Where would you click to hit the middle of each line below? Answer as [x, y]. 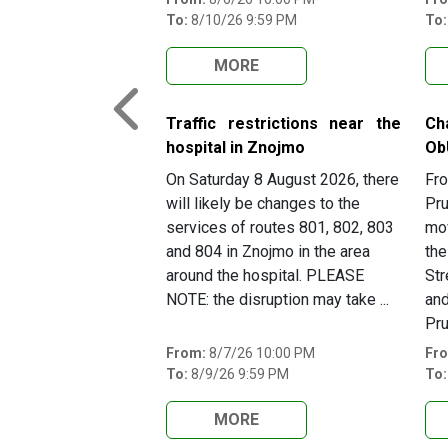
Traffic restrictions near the [283, 124]
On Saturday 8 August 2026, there [282, 180]
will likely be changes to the [263, 204]
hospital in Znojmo [235, 148]
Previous [144, 122]
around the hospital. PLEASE [265, 276]
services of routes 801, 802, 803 [280, 228]
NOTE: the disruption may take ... [277, 300]
